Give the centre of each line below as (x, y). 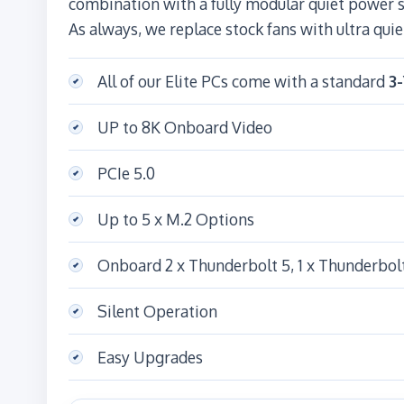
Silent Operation (157, 311)
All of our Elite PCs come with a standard (243, 81)
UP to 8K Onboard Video (185, 127)
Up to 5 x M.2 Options (176, 219)
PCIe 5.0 (126, 173)
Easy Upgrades (150, 357)
